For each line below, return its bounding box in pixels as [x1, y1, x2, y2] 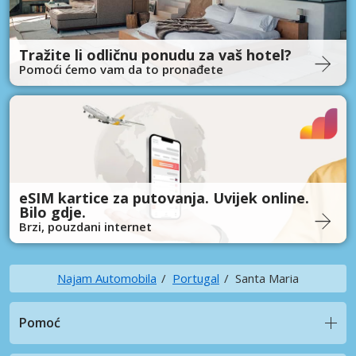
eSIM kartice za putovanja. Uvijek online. [19, 188, 309, 207]
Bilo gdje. [19, 203, 86, 222]
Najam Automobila [57, 270, 157, 286]
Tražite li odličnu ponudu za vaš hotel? [19, 45, 292, 64]
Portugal [172, 270, 219, 286]
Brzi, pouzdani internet [19, 219, 152, 234]
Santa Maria [235, 270, 299, 286]
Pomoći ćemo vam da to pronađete [19, 61, 223, 77]
